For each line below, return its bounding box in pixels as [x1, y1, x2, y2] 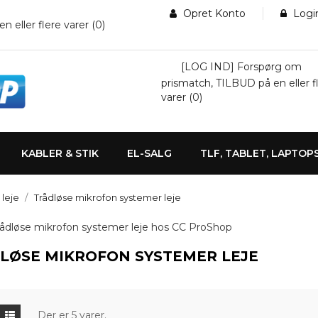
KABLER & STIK [21, 147, 99, 160]
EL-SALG [127, 147, 172, 160]
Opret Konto [180, 7, 246, 20]
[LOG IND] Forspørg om [181, 60, 302, 73]
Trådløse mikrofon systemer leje [34, 192, 181, 203]
